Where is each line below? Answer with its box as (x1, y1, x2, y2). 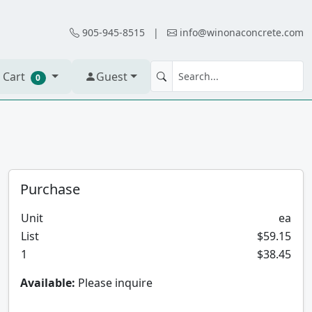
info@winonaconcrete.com (180, 26, 304, 39)
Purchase (20, 180, 80, 198)
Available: (20, 275, 75, 290)
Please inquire (75, 275, 153, 290)
